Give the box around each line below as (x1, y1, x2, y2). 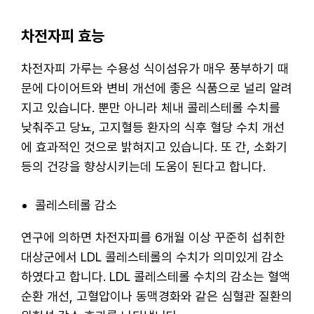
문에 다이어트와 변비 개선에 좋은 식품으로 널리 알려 (21, 80, 292, 95)
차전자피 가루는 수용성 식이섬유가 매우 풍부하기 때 (21, 60, 289, 76)
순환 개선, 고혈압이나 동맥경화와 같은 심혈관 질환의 (21, 288, 292, 303)
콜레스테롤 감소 (35, 197, 117, 212)
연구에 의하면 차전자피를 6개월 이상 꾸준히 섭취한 (21, 229, 285, 245)
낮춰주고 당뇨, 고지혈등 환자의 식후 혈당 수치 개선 (21, 119, 285, 135)
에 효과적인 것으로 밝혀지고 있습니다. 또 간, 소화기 (21, 139, 287, 154)
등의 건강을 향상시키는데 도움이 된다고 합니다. (21, 158, 266, 174)
